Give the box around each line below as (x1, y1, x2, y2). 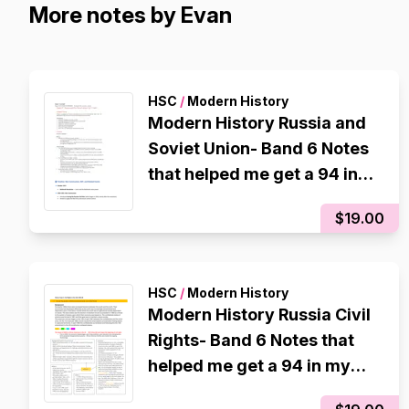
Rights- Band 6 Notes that (148, 330, 354, 350)
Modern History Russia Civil (148, 305, 371, 324)
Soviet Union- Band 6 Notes (148, 139, 369, 158)
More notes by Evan (29, 2, 232, 28)
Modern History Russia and (148, 113, 366, 132)
